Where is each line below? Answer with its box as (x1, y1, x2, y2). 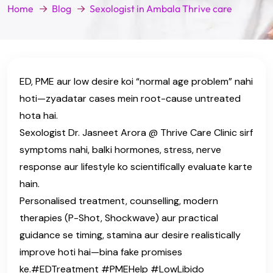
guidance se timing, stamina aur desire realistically (19, 228, 241, 241)
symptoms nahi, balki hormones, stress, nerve (19, 143, 221, 156)
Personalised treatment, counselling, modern (19, 194, 218, 207)
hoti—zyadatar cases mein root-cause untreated (19, 91, 241, 105)
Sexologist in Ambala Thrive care (90, 2, 232, 15)
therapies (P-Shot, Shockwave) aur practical (19, 211, 218, 224)
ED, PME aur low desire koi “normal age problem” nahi (19, 74, 253, 88)
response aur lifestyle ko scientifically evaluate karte (19, 160, 252, 173)
